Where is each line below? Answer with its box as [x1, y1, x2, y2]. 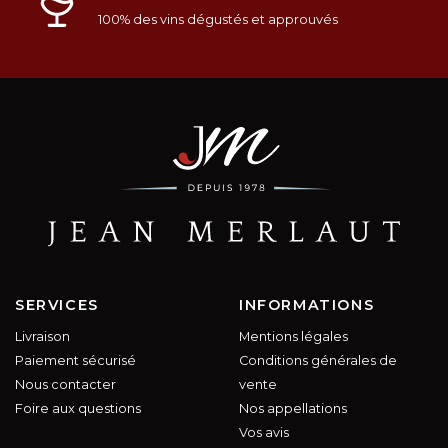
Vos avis [239, 425, 289, 441]
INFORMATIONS [239, 296, 375, 315]
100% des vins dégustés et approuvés [98, 11, 338, 27]
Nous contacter [15, 377, 116, 393]
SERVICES [15, 296, 99, 315]
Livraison [15, 329, 70, 345]
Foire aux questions [15, 401, 141, 417]
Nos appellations [239, 401, 347, 417]
